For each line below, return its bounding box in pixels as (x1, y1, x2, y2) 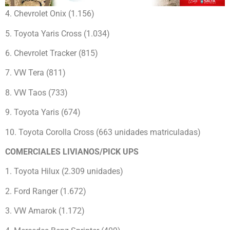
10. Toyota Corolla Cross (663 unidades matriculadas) (5, 127, 201, 137)
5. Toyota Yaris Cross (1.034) (5, 28, 110, 39)
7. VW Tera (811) (5, 68, 66, 78)
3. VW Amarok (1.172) (5, 206, 85, 216)
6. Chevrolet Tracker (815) (5, 48, 98, 59)
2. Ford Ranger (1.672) (5, 186, 86, 196)
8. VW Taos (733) (5, 87, 68, 98)
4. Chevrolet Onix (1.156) (5, 9, 94, 19)
